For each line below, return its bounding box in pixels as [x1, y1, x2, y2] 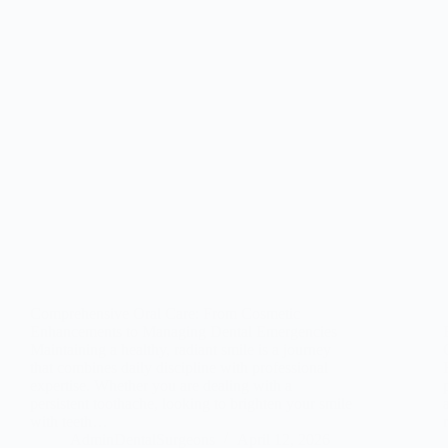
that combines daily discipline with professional [30, 358, 328, 376]
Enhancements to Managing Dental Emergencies [30, 322, 337, 340]
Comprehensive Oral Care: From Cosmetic [30, 304, 300, 322]
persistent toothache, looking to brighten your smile [30, 394, 352, 412]
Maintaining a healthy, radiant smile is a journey [30, 340, 331, 358]
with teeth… [30, 412, 108, 430]
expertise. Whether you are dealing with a [30, 376, 292, 394]
